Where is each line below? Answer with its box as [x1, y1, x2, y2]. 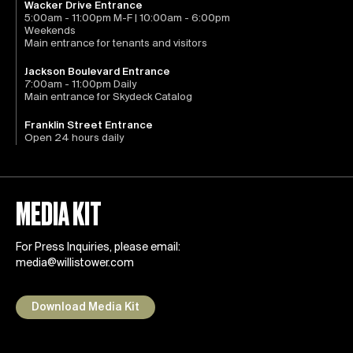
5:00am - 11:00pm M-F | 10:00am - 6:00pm [24, 13, 230, 25]
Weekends [24, 25, 76, 38]
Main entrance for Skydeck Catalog [24, 91, 192, 104]
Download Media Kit [32, 302, 139, 314]
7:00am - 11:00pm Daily [24, 79, 136, 91]
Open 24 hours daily [24, 132, 124, 145]
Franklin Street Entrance [24, 120, 153, 132]
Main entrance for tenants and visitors [24, 38, 207, 50]
